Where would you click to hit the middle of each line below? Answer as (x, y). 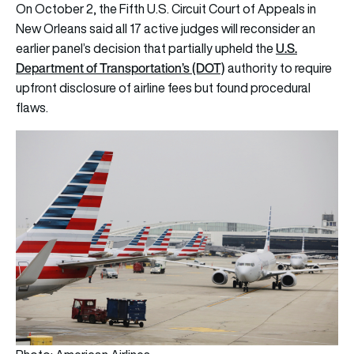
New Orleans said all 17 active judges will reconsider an (166, 28)
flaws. (33, 107)
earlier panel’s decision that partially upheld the (146, 48)
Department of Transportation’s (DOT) (121, 68)
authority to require (279, 68)
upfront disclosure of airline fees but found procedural (163, 87)
